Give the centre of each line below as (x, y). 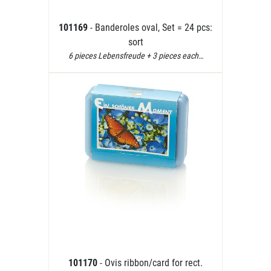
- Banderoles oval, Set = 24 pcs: (151, 28)
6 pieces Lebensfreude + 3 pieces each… (135, 56)
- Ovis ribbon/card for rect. (151, 263)
